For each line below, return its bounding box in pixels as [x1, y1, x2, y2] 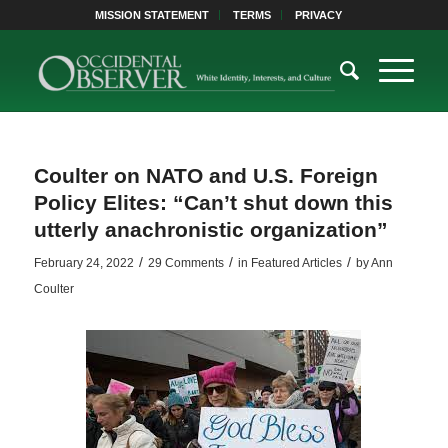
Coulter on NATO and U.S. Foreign [33, 164, 378, 187]
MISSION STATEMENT [95, 9, 210, 21]
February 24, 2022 [33, 256, 134, 270]
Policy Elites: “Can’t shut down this [33, 191, 393, 214]
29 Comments [147, 256, 224, 270]
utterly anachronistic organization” [33, 218, 388, 241]
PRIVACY [295, 9, 343, 21]
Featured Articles [250, 256, 342, 270]
